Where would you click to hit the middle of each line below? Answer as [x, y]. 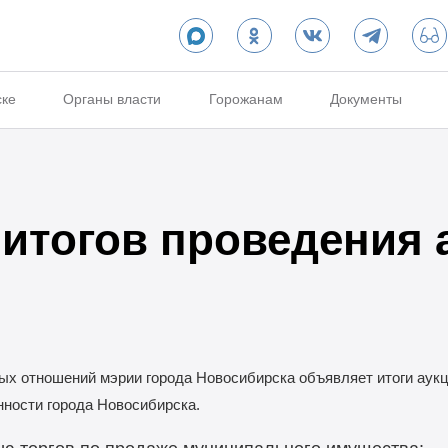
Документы [366, 99]
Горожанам [245, 99]
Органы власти [112, 99]
